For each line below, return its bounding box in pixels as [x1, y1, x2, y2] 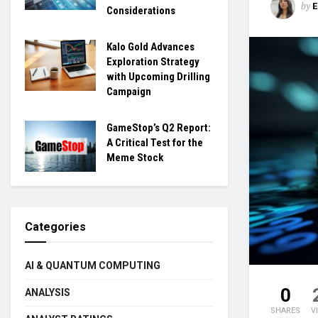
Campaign [106, 85, 151, 98]
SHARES [270, 305, 300, 315]
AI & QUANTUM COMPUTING [25, 259, 160, 271]
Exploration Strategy [106, 55, 199, 68]
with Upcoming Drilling [106, 70, 210, 83]
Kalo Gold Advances [106, 40, 194, 53]
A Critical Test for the [106, 136, 203, 149]
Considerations [106, 4, 175, 17]
